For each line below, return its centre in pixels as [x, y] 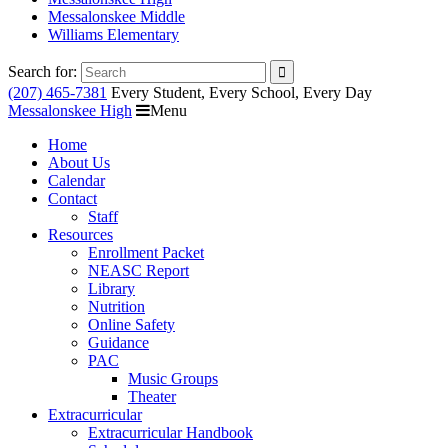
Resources [80, 234]
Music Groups [173, 378]
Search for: [42, 71]
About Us [79, 162]
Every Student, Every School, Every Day [241, 92]
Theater [152, 396]
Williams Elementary [113, 34]
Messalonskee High [70, 110]
